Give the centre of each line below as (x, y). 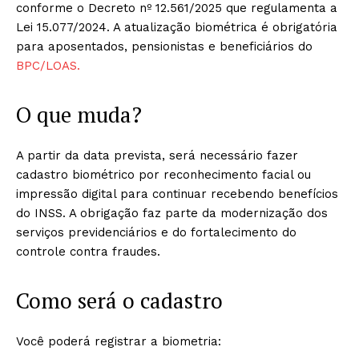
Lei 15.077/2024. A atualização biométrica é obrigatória (177, 27)
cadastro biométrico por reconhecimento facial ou (163, 175)
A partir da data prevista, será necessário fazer (157, 155)
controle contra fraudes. (88, 252)
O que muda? (79, 115)
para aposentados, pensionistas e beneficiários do (164, 46)
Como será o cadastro (119, 301)
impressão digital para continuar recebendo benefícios (177, 194)
